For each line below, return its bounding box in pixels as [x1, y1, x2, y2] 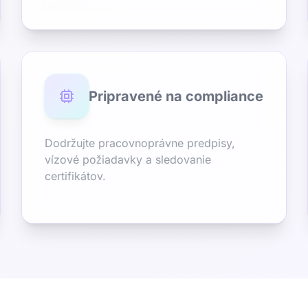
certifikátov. [45, 169, 106, 183]
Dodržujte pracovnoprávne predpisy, [45, 136, 235, 150]
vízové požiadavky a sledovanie [45, 153, 211, 166]
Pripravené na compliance [89, 88, 263, 104]
